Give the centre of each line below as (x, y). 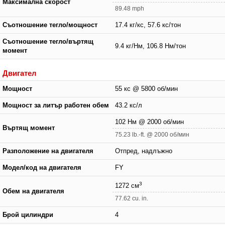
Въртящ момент (29, 128)
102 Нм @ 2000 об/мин (149, 122)
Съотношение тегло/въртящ (48, 41)
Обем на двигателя (33, 191)
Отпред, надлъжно (144, 151)
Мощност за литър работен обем (56, 105)
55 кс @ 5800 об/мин (146, 89)
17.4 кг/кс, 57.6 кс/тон (148, 25)
